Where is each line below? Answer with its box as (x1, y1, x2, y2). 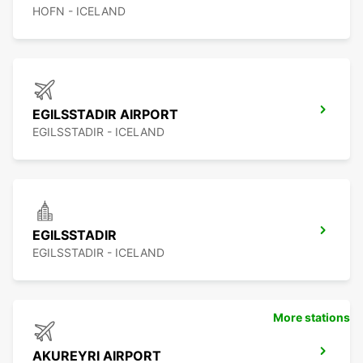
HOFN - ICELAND (32, 4, 126, 19)
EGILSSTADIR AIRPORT (32, 106, 178, 123)
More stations (273, 310, 350, 325)
